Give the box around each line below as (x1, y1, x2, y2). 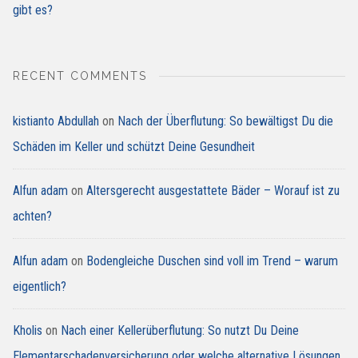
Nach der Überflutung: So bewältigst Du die (117, 113, 333, 129)
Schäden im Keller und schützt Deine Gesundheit (13, 138, 255, 154)
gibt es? (13, 2, 53, 18)
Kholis (13, 322, 42, 338)
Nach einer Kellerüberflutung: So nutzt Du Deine (61, 322, 299, 338)
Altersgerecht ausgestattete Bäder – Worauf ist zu (86, 183, 340, 199)
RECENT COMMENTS (13, 69, 147, 82)
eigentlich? (13, 278, 66, 294)
